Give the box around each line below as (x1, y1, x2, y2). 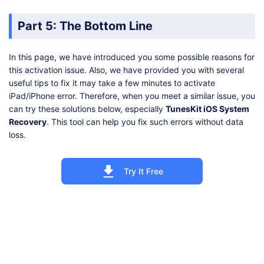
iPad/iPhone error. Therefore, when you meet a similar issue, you (9, 91, 255, 101)
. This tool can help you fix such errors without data (47, 117, 243, 127)
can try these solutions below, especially (9, 104, 166, 114)
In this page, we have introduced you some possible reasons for (9, 52, 255, 62)
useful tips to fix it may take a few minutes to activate (9, 78, 215, 88)
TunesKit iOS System (166, 104, 249, 114)
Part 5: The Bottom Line (18, 19, 153, 34)
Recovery (9, 117, 47, 127)
